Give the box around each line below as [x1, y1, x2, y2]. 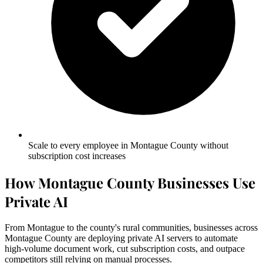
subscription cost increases [28, 151, 126, 161]
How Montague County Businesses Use [5, 173, 255, 192]
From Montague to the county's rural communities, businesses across [5, 222, 258, 232]
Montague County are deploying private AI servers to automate [5, 232, 238, 243]
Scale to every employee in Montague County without [28, 140, 228, 151]
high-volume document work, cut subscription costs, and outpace [5, 243, 245, 254]
